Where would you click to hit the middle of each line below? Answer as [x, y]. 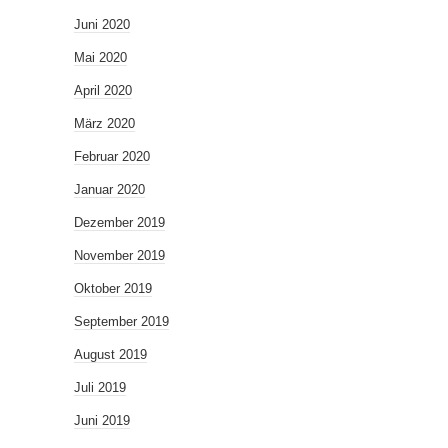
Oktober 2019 [113, 289]
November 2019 [119, 256]
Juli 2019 [100, 388]
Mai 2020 [100, 58]
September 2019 [121, 322]
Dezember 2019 [119, 223]
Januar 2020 [109, 190]
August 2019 [110, 355]
